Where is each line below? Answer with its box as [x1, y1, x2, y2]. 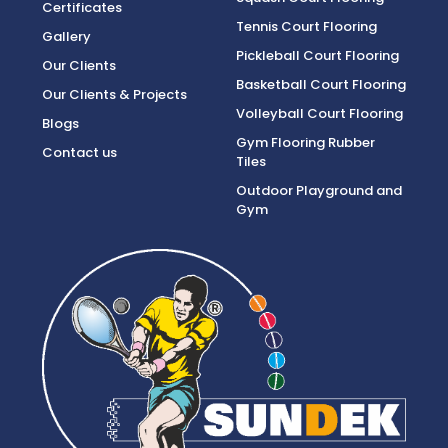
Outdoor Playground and [236, 181, 402, 200]
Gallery [42, 27, 91, 46]
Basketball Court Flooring [236, 75, 406, 94]
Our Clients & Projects [42, 85, 187, 104]
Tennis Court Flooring [236, 17, 377, 36]
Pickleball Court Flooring [236, 46, 399, 65]
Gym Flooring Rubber [236, 133, 375, 152]
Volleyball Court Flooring [236, 104, 403, 123]
